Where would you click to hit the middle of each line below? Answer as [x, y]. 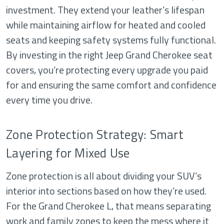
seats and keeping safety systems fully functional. [111, 40]
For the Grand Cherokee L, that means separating [108, 206]
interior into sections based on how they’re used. [106, 191]
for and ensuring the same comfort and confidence [111, 85]
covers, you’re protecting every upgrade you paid [107, 70]
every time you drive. [49, 100]
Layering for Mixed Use [68, 153]
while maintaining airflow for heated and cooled [106, 25]
